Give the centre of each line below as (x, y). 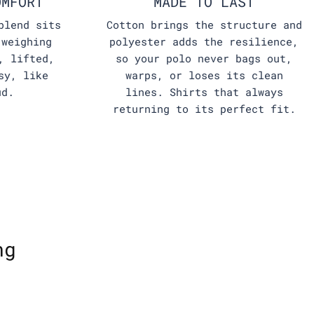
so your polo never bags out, (204, 59)
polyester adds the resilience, (204, 42)
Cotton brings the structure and (204, 25)
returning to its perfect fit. (204, 109)
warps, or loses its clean (204, 75)
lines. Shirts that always (204, 92)
